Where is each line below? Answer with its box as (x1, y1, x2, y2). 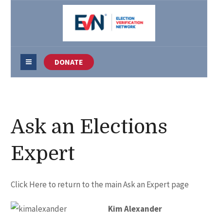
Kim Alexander (108, 203, 163, 214)
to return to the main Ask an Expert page (47, 179, 189, 190)
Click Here (11, 179, 47, 190)
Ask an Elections (11, 116, 168, 138)
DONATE (54, 57, 84, 67)
